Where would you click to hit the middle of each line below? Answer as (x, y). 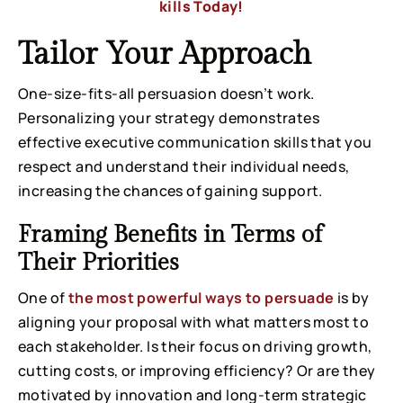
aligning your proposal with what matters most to (194, 322)
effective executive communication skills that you (195, 143)
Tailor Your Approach (165, 55)
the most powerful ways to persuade (201, 298)
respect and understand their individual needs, (184, 167)
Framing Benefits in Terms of (170, 235)
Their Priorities (99, 263)
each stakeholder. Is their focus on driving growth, (195, 347)
